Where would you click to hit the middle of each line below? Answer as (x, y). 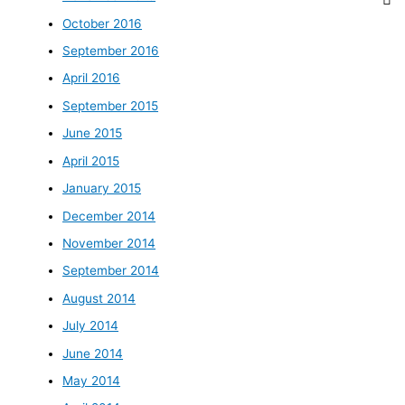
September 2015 (111, 105)
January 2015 (102, 188)
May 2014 (92, 380)
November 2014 (109, 243)
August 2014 (99, 298)
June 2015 (93, 133)
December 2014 (109, 216)
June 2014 (93, 353)
